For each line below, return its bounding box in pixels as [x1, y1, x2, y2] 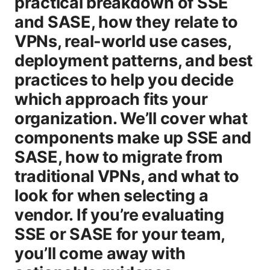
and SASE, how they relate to [14, 11, 238, 32]
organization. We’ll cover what [14, 108, 248, 128]
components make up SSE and [14, 127, 251, 148]
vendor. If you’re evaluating [14, 204, 224, 225]
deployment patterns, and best [14, 50, 253, 71]
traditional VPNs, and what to [14, 166, 240, 186]
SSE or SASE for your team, [14, 224, 225, 244]
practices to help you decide [14, 69, 234, 90]
